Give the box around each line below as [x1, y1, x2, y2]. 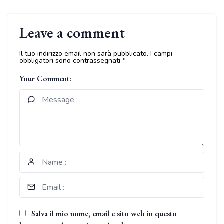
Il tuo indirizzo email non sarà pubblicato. [19, 49, 148, 58]
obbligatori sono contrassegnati [19, 56, 122, 65]
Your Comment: [19, 73, 71, 84]
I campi [150, 49, 172, 58]
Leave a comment [19, 23, 125, 42]
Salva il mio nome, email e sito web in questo [31, 208, 177, 219]
